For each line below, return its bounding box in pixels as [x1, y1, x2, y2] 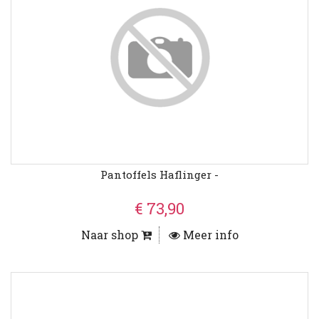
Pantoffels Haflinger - [100, 167, 219, 182]
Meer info [179, 227, 239, 243]
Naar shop [80, 227, 141, 243]
